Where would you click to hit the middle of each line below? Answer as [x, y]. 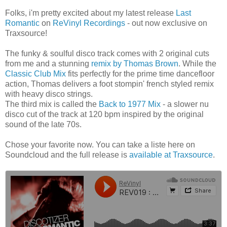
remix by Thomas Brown [135, 64]
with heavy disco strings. [49, 94]
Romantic [22, 23]
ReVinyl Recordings [89, 23]
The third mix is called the [52, 104]
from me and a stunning [48, 64]
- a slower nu [185, 104]
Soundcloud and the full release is [67, 155]
